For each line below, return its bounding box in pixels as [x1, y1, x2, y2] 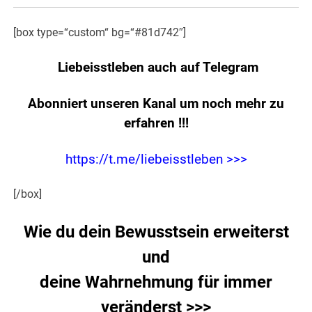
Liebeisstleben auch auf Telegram [54, 60, 258, 76]
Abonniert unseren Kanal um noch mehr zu [28, 96, 284, 112]
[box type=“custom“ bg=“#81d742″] [13, 26, 187, 40]
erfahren [123, 116, 178, 132]
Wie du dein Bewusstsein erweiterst [23, 222, 289, 242]
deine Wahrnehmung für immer [40, 272, 272, 292]
